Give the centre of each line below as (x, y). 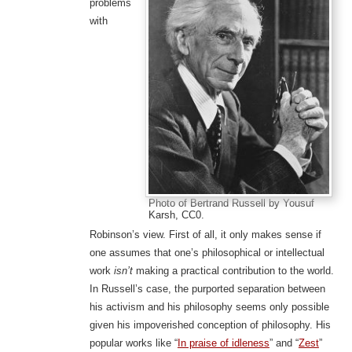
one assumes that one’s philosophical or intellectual (207, 253)
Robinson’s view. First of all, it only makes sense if (205, 235)
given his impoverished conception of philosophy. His (210, 325)
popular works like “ (133, 343)
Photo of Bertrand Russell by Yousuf (232, 203)
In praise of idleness (223, 343)
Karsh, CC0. (177, 214)
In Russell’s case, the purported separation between (207, 289)
